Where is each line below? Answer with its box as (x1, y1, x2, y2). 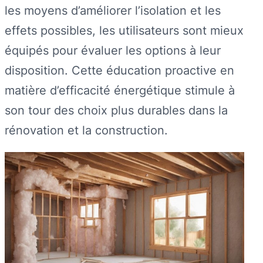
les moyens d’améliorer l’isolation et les (5, 2, 221, 18)
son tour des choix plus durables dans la (5, 102, 228, 117)
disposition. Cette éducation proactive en (5, 62, 234, 77)
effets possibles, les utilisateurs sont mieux (5, 22, 244, 38)
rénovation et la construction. (5, 122, 168, 137)
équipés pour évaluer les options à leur (5, 42, 221, 58)
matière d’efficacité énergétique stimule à (5, 82, 235, 97)
